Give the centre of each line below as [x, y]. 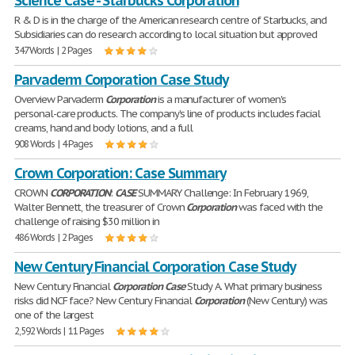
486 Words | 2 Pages [54, 237]
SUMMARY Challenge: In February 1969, [222, 193]
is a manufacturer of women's [220, 99]
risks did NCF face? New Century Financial [105, 301]
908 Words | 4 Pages [54, 144]
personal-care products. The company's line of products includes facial [168, 114]
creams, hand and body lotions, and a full [104, 128]
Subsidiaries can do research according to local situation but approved [166, 34]
